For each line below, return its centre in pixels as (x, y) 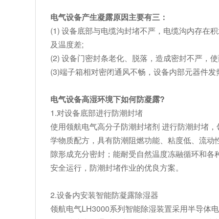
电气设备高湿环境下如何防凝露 (105, 99)
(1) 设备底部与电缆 (83, 31)
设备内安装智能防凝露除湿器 (108, 195)
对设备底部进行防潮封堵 (100, 113)
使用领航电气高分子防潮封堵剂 (105, 126)
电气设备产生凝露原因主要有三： (109, 17)
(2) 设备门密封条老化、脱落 (99, 58)
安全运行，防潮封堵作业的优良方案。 (117, 167)
